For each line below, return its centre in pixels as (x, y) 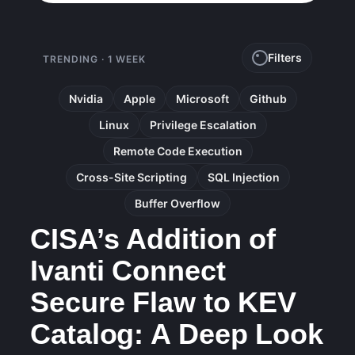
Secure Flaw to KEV (164, 303)
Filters (285, 57)
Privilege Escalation (203, 124)
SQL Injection (243, 177)
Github (268, 98)
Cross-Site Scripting (131, 177)
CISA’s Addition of (153, 239)
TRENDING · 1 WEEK (95, 59)
